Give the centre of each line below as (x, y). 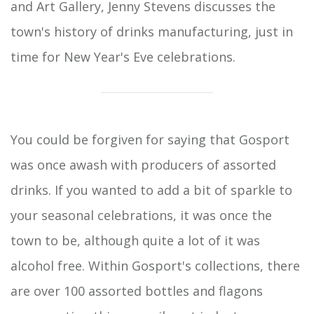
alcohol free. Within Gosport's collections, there (155, 266)
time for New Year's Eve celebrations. (123, 57)
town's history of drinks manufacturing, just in (152, 32)
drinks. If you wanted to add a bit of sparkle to (151, 190)
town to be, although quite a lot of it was (135, 240)
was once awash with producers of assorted (143, 165)
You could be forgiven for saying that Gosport (150, 139)
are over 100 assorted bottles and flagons (137, 291)
